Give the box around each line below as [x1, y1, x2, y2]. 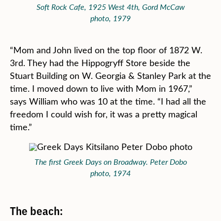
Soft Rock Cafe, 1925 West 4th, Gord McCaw [36, 1, 185, 12]
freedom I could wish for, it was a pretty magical [10, 108, 197, 120]
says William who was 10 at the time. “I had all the [10, 95, 206, 107]
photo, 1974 [90, 168, 131, 178]
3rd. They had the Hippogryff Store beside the [10, 57, 190, 69]
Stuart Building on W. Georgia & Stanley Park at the [10, 70, 211, 81]
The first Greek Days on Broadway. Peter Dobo [34, 156, 187, 167]
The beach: [10, 202, 63, 218]
